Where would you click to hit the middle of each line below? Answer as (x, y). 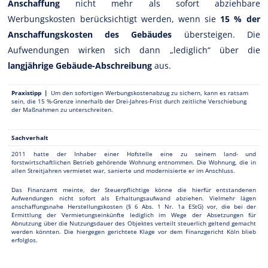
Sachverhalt (30, 137)
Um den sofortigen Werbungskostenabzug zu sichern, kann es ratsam (148, 92)
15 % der (240, 19)
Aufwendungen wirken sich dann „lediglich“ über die (134, 50)
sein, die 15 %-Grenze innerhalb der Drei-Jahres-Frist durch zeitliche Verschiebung (129, 101)
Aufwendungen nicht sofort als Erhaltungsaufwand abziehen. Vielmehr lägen (134, 198)
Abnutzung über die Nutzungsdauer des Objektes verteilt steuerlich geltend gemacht (134, 223)
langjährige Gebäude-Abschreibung (80, 65)
